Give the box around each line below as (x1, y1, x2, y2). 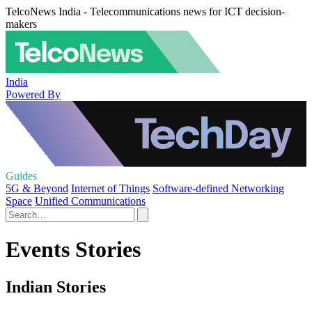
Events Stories (6, 237, 141, 263)
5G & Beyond (6, 182, 68, 194)
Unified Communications (35, 195, 146, 207)
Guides (6, 170, 37, 182)
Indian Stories (6, 277, 106, 296)
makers (6, 18, 37, 30)
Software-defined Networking (153, 182, 284, 194)
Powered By (6, 88, 61, 100)
